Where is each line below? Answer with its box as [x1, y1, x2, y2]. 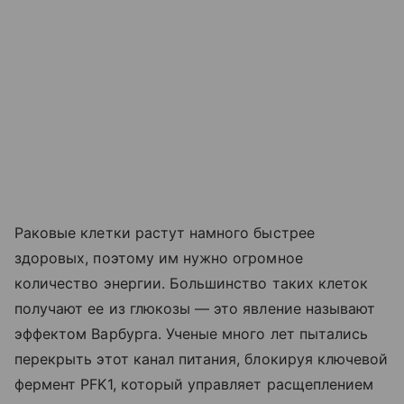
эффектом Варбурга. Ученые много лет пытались [14, 325, 369, 344]
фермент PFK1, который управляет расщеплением [14, 375, 374, 394]
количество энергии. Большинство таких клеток [14, 274, 369, 293]
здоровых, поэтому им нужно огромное [14, 249, 303, 268]
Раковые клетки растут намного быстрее [14, 224, 315, 243]
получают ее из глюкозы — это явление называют [14, 299, 376, 318]
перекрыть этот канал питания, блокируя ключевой [14, 350, 389, 369]
